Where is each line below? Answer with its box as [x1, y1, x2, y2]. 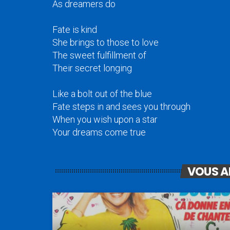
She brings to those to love [52, 37, 159, 48]
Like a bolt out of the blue [52, 88, 152, 100]
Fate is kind [52, 24, 97, 35]
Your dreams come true [52, 127, 146, 138]
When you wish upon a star [52, 114, 158, 125]
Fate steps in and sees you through [52, 101, 190, 112]
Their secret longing [52, 63, 132, 74]
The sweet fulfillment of [52, 50, 146, 61]
